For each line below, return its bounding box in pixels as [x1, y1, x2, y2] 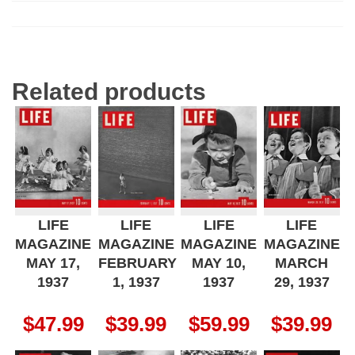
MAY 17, [26, 254, 81, 271]
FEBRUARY [97, 254, 177, 271]
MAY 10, [192, 254, 246, 271]
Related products [12, 78, 206, 105]
